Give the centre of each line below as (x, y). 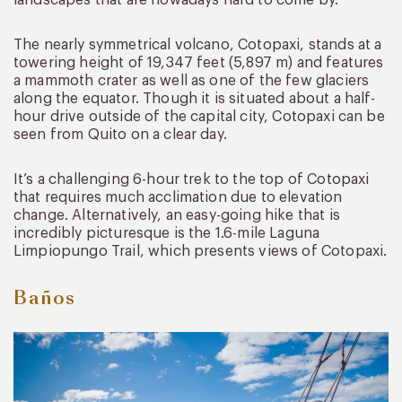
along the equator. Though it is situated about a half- (195, 98)
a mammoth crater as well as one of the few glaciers (192, 80)
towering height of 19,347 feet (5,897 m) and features (199, 62)
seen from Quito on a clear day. (120, 134)
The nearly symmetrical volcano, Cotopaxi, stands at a (198, 44)
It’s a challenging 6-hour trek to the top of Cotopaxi (192, 179)
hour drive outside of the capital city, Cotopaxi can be (199, 116)
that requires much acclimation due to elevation (178, 197)
